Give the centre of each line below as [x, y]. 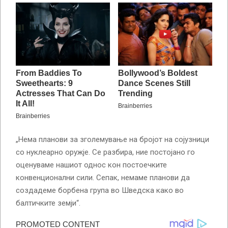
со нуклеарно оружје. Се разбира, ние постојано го [105, 152]
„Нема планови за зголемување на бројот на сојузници [112, 139]
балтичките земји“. [48, 203]
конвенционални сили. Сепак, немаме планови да [103, 177]
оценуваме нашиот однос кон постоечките [91, 165]
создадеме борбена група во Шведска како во [100, 190]
